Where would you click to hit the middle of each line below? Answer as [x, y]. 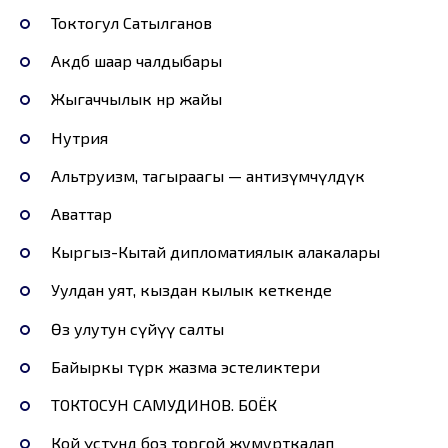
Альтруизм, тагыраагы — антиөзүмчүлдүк [207, 175]
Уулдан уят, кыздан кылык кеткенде [191, 290]
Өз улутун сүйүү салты [137, 328]
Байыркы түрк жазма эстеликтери [185, 366]
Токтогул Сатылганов [131, 23]
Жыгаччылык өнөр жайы [136, 99]
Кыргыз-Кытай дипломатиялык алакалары [215, 252]
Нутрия [79, 137]
